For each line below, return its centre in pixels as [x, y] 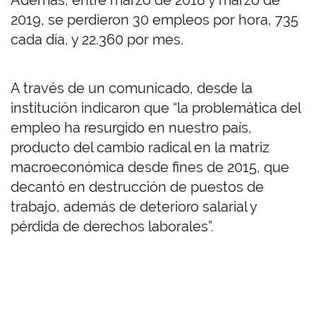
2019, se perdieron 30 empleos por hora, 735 [154, 20]
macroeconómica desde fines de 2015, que [150, 168]
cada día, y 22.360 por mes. [97, 40]
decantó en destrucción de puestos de [137, 187]
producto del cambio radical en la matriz [140, 148]
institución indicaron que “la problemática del [156, 108]
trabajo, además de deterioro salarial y [134, 207]
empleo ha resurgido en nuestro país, [131, 128]
